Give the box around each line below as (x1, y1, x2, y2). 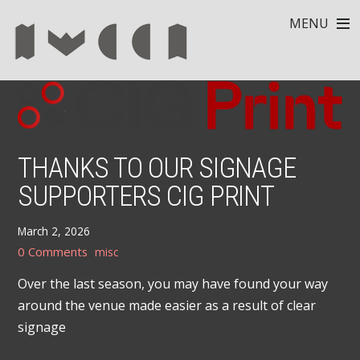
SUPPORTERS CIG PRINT (18, 178, 275, 213)
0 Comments (18, 243, 88, 260)
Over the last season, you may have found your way (18, 275, 329, 293)
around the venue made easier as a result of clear (18, 297, 317, 315)
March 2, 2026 (18, 223, 91, 239)
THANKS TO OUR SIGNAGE (18, 150, 297, 185)
